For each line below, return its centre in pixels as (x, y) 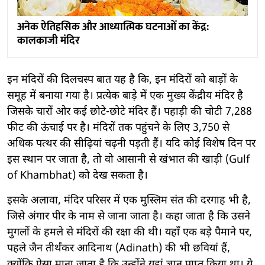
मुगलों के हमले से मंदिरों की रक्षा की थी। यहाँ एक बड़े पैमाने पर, (130, 232)
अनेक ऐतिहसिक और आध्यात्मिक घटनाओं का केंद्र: (113, 27)
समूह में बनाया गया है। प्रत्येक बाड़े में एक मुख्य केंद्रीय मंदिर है (125, 96)
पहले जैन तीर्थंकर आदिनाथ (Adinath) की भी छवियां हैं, (119, 248)
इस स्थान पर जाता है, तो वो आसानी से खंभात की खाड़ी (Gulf (128, 160)
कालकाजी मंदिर (49, 41)
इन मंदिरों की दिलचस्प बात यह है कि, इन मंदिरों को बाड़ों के (122, 80)
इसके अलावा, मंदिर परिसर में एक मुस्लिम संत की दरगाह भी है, (129, 201)
